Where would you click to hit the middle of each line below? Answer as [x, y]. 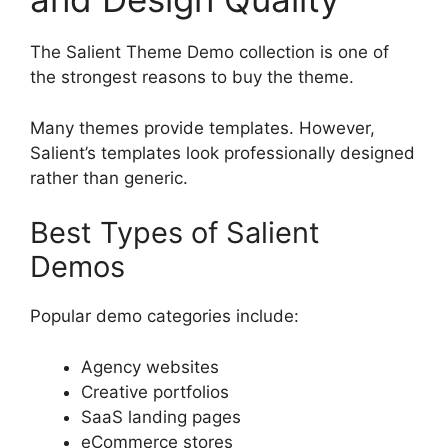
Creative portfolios [155, 391]
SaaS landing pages [161, 416]
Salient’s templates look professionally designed [222, 152]
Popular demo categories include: [164, 316]
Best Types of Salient [175, 233]
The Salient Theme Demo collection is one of [209, 52]
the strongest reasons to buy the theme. [192, 77]
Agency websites [150, 366]
